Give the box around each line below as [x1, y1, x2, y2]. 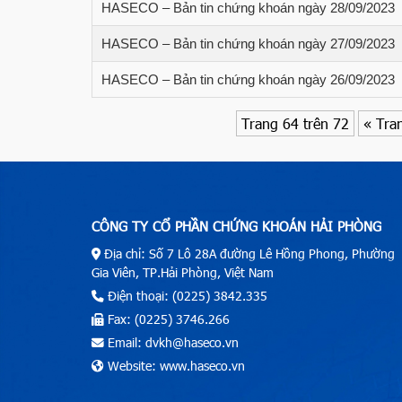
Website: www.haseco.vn [104, 356, 245, 374]
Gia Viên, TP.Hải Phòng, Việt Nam [92, 263, 274, 281]
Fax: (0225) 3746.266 [104, 310, 230, 328]
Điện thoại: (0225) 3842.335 [104, 286, 267, 304]
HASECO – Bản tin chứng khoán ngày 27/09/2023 [101, 36, 395, 52]
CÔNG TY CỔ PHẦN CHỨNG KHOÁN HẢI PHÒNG [92, 217, 381, 236]
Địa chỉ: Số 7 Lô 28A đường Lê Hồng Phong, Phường [100, 244, 395, 262]
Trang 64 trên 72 [240, 114, 349, 134]
